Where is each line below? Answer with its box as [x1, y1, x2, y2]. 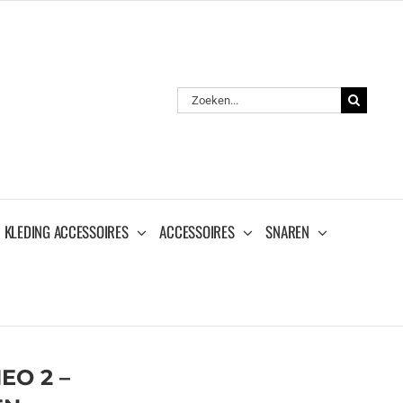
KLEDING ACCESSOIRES [4, 219, 129, 243]
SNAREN [265, 219, 309, 243]
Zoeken [176, 87, 217, 103]
